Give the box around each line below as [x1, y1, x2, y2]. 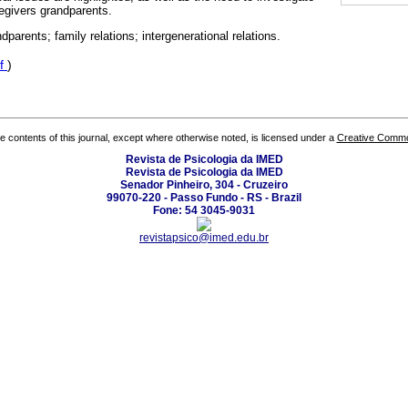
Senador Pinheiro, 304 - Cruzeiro [120, 178, 288, 191]
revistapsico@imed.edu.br [139, 230, 269, 244]
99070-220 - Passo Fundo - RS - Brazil [107, 190, 301, 204]
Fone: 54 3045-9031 [153, 203, 255, 217]
